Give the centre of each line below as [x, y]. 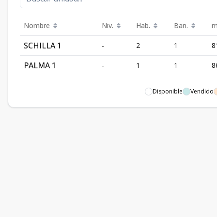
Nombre [37, 25]
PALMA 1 [40, 65]
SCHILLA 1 [43, 46]
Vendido [202, 91]
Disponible [168, 91]
